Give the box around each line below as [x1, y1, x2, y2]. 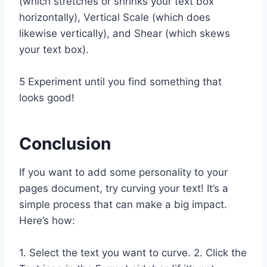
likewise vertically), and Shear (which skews [19, 27, 230, 39]
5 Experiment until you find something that [19, 75, 222, 88]
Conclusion [19, 133, 111, 154]
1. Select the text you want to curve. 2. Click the [19, 246, 247, 259]
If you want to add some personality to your [19, 166, 228, 178]
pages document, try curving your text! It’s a [19, 182, 228, 194]
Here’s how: [19, 214, 75, 226]
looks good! [19, 91, 74, 104]
